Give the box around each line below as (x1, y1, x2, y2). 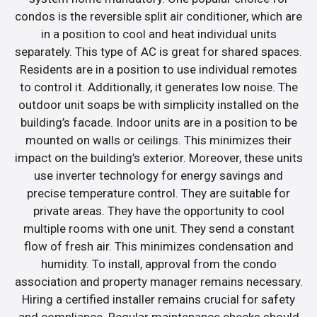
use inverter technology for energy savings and (34, 168, 283, 183)
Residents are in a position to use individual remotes (20, 62, 297, 77)
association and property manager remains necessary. (14, 275, 303, 289)
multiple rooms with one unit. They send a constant (23, 221, 294, 236)
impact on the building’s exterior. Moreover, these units (14, 151, 303, 166)
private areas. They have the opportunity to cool (33, 204, 284, 219)
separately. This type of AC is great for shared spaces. (15, 45, 302, 59)
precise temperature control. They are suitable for (27, 186, 290, 201)
